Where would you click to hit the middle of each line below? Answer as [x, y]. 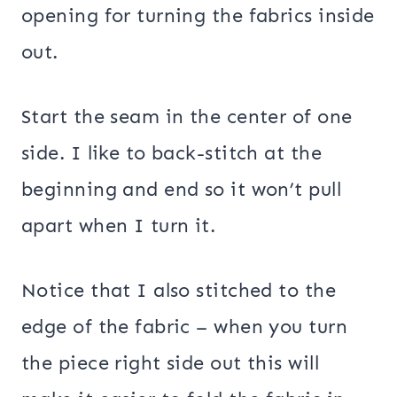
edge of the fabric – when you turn [184, 327]
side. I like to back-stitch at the [171, 153]
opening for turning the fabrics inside [198, 16]
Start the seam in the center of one [187, 117]
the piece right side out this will [170, 363]
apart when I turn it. [119, 226]
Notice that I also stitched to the [179, 291]
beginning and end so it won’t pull [181, 190]
